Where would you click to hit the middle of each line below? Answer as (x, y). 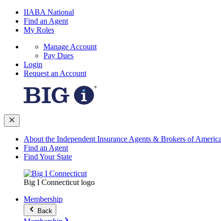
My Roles (39, 30)
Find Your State (48, 157)
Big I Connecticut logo (59, 182)
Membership (43, 199)
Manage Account (70, 47)
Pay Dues (58, 55)
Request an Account (55, 73)
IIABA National (49, 12)
